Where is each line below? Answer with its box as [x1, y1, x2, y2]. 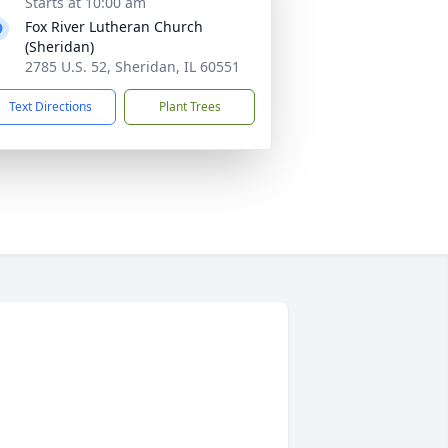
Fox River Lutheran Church [25, 17, 203, 36]
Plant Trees [158, 98, 221, 115]
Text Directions [9, 98, 92, 115]
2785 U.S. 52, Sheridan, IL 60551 [25, 57, 240, 76]
